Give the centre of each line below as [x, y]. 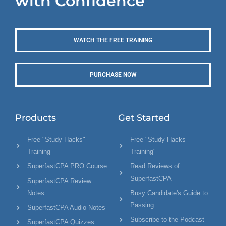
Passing [142, 205]
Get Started [144, 118]
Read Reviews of [155, 166]
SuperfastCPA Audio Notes [66, 208]
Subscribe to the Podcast [167, 220]
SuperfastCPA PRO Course [67, 166]
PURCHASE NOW [113, 75]
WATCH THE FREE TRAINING [113, 41]
